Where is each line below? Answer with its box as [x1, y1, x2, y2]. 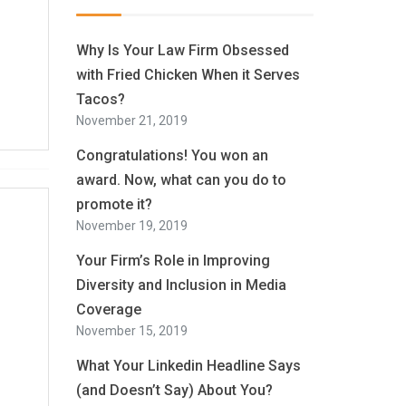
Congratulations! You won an [75, 147, 268, 164]
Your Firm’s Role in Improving [75, 252, 270, 269]
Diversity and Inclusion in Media [75, 276, 286, 294]
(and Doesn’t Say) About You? [75, 382, 273, 399]
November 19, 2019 [75, 218, 188, 233]
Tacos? [75, 91, 125, 108]
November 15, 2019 [75, 324, 188, 338]
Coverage [75, 301, 141, 318]
